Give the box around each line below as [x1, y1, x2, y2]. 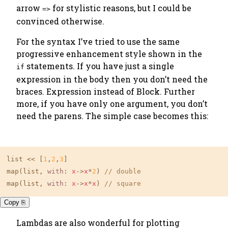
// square [104, 180, 141, 187]
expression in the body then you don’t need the [16, 74, 208, 84]
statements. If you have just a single [24, 61, 174, 71]
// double [104, 167, 141, 175]
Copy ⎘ [4, 198, 25, 206]
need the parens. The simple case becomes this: [16, 110, 208, 121]
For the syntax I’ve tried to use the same [16, 36, 180, 47]
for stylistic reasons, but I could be [50, 3, 191, 13]
